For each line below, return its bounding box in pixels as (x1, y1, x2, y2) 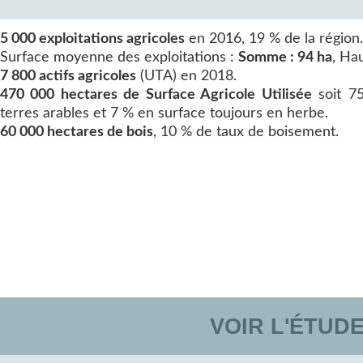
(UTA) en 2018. (136, 68, 237, 83)
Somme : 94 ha (238, 49, 332, 65)
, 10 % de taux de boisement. (153, 124, 339, 139)
